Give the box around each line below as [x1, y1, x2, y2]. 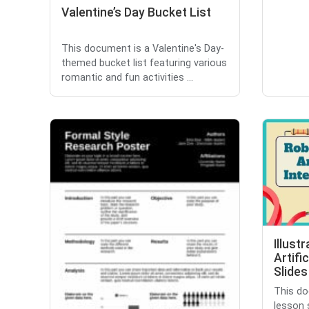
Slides [274, 265, 308, 279]
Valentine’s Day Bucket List [61, 6, 211, 20]
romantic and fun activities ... [61, 72, 193, 84]
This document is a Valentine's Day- [61, 43, 224, 55]
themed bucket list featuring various [61, 57, 227, 70]
